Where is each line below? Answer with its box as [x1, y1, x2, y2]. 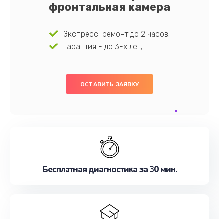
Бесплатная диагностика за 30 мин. [42, 164, 177, 175]
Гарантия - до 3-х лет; [63, 42, 142, 51]
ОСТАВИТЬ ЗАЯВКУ [80, 81, 139, 88]
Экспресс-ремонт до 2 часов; [63, 29, 170, 39]
